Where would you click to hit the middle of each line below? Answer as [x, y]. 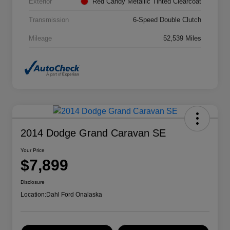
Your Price [33, 150]
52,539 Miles [182, 38]
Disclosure [33, 182]
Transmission [49, 20]
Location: [33, 194]
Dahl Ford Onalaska [74, 194]
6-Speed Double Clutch [167, 20]
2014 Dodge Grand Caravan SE [93, 133]
